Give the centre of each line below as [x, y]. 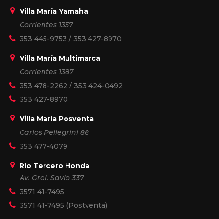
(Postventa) [86, 205]
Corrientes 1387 [46, 72]
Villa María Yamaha [54, 11]
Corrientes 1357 [46, 25]
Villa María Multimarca [60, 58]
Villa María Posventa [57, 119]
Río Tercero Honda [55, 165]
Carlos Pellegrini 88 [54, 132]
